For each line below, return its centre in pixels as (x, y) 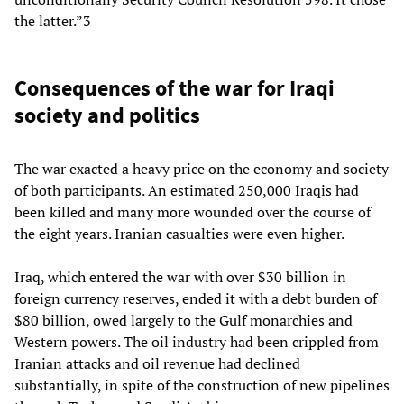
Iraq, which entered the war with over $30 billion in (180, 276)
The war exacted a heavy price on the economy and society (202, 168)
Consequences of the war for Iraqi (174, 87)
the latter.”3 (53, 20)
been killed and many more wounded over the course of (193, 211)
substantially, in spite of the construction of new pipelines (202, 385)
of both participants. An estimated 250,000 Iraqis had (187, 190)
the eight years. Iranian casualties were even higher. (179, 233)
